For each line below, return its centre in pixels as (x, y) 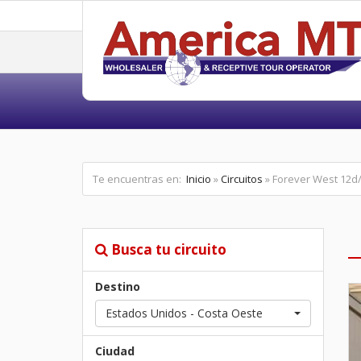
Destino (118, 286)
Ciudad (115, 351)
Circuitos (242, 179)
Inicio (199, 179)
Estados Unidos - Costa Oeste (184, 313)
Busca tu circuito (169, 249)
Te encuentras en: (139, 179)
